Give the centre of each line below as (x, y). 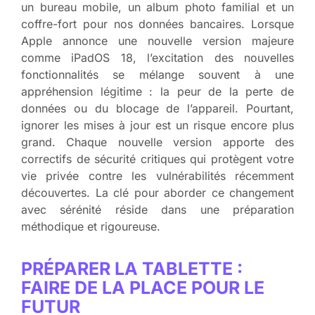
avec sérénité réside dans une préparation (157, 210)
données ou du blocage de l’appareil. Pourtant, (157, 109)
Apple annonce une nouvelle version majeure (157, 41)
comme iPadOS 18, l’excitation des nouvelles (157, 58)
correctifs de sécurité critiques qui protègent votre (157, 159)
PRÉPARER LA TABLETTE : (132, 269)
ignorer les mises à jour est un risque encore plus (157, 126)
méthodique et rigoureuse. (91, 227)
